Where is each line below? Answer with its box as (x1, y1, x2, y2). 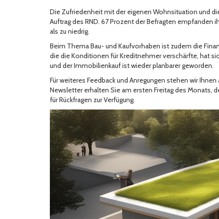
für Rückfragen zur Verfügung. (50, 95, 135, 105)
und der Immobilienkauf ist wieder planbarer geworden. (50, 61, 214, 70)
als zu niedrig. (50, 27, 89, 36)
